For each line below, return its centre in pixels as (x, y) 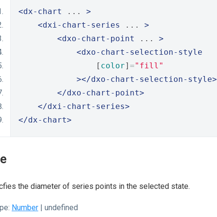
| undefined (58, 208)
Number (25, 208)
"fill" (149, 66)
